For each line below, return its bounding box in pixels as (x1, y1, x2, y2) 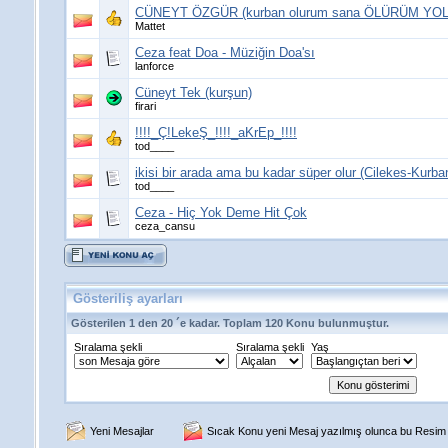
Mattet (135, 20, 165, 32)
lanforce (135, 60, 174, 72)
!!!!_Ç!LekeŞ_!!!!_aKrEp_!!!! (135, 125, 297, 140)
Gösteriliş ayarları (73, 291, 183, 306)
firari (135, 100, 156, 112)
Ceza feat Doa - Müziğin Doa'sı (135, 45, 315, 60)
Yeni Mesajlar (90, 425, 154, 437)
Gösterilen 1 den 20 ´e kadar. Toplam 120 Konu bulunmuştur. (71, 317, 389, 329)
